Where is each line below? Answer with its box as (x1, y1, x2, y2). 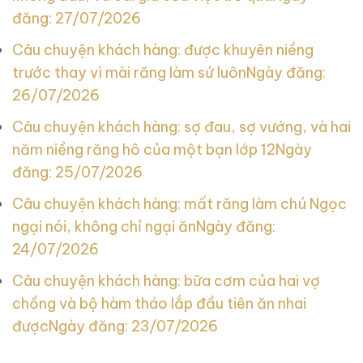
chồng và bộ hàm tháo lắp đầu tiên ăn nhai (12, 293, 306, 313)
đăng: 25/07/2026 (12, 163, 143, 182)
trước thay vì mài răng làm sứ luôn (12, 63, 246, 83)
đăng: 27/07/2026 (12, 9, 141, 28)
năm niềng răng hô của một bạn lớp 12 (12, 140, 275, 160)
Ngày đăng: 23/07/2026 (49, 316, 218, 335)
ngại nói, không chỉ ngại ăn (12, 216, 196, 236)
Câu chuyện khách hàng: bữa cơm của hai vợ (12, 271, 320, 290)
